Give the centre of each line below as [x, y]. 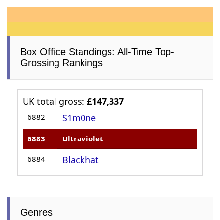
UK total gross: [55, 101]
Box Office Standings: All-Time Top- [97, 52]
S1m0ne [79, 118]
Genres [37, 212]
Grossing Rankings [62, 63]
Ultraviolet [83, 139]
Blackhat [81, 160]
